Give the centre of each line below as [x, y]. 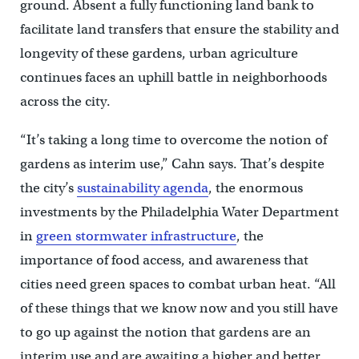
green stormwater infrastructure [136, 236]
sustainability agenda [142, 188]
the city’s [48, 188]
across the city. [65, 101]
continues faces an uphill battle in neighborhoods [173, 77]
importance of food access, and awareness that [164, 260]
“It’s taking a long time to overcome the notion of [173, 139]
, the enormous [255, 188]
